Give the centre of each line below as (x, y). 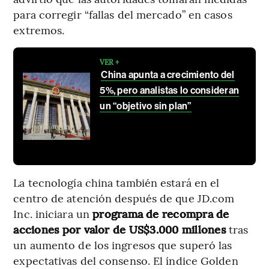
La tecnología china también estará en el (116, 182)
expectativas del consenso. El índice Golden (126, 260)
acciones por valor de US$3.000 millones (119, 229)
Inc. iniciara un (53, 213)
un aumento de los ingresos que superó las (123, 244)
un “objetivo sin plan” (146, 106)
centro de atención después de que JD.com (124, 198)
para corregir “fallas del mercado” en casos (123, 14)
